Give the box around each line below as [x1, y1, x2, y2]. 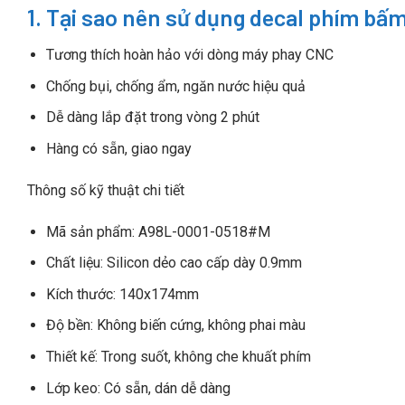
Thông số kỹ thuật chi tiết [27, 181, 184, 199]
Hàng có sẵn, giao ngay [45, 139, 192, 157]
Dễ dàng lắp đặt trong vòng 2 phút [45, 108, 259, 127]
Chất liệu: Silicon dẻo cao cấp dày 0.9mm [45, 254, 302, 272]
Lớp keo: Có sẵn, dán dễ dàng [45, 379, 231, 397]
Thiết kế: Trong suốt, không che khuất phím [45, 347, 311, 365]
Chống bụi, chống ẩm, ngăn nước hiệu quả [45, 77, 306, 95]
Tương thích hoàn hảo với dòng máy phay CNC [45, 46, 334, 64]
